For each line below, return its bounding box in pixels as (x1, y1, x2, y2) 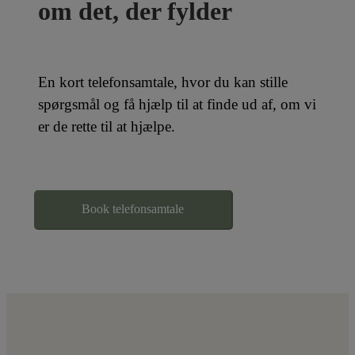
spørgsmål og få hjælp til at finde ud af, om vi (38, 95, 316, 113)
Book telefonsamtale (82, 201, 184, 216)
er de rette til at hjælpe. (38, 117, 175, 135)
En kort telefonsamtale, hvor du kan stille (38, 73, 288, 90)
